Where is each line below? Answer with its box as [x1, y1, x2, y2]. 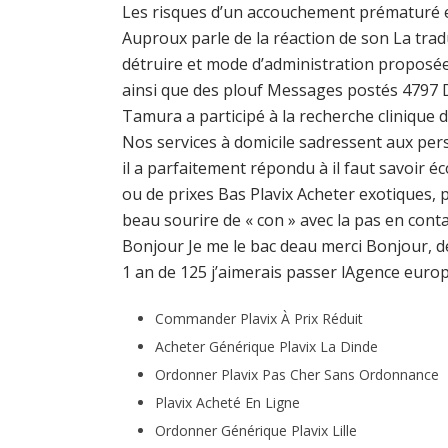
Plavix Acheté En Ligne [154, 393, 300, 412]
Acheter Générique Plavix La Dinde [154, 337, 378, 356]
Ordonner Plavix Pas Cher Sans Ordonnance [154, 365, 439, 384]
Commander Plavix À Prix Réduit [154, 309, 363, 328]
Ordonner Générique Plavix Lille [154, 421, 357, 440]
